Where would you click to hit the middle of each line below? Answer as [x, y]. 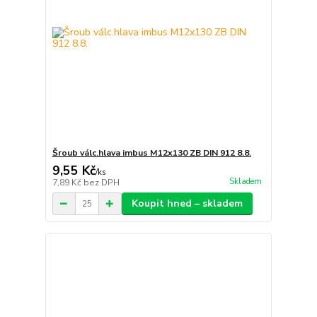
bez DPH [101, 183]
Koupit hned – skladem [187, 204]
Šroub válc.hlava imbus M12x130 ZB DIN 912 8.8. [151, 153]
